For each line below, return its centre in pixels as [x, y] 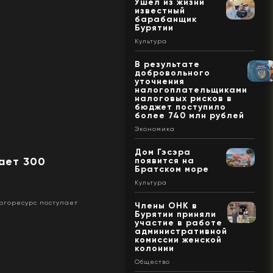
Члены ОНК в [166, 205]
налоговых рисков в [183, 98]
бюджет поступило [180, 107]
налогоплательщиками [191, 90]
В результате [167, 64]
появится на [164, 160]
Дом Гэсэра [162, 152]
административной [181, 231]
